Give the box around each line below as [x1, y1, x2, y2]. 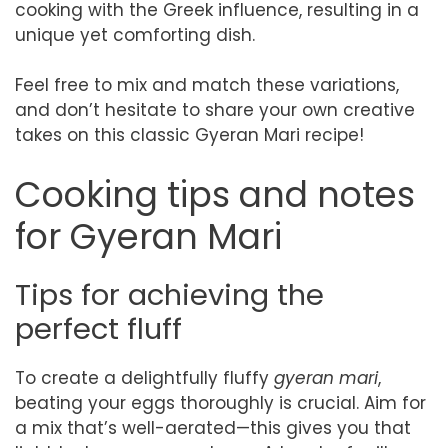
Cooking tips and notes [15, 169, 415, 219]
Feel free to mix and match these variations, [15, 73, 399, 97]
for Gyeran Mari [15, 211, 282, 261]
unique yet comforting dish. [15, 22, 255, 47]
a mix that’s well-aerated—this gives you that [15, 415, 411, 440]
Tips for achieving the [15, 274, 324, 315]
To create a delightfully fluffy [15, 365, 274, 390]
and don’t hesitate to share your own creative [15, 98, 415, 122]
